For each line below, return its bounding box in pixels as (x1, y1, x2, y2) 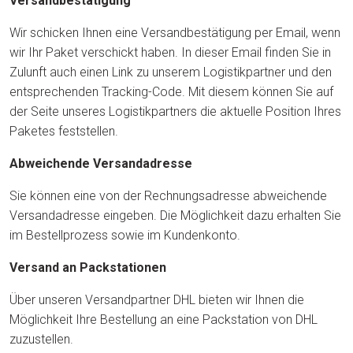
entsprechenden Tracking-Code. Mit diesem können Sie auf (9, 84, 333, 99)
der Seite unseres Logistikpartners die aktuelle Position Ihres (9, 104, 341, 119)
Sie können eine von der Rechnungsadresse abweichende (9, 188, 327, 203)
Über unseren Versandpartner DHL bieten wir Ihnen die (9, 292, 304, 307)
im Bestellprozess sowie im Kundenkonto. (9, 228, 240, 243)
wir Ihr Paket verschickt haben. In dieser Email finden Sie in (9, 45, 331, 60)
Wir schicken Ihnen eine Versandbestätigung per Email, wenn (9, 25, 340, 40)
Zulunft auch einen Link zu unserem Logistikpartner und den (9, 65, 332, 80)
